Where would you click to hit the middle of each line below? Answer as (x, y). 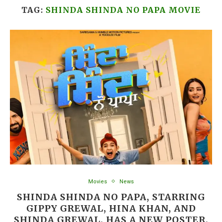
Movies (98, 181)
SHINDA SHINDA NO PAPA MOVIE (123, 10)
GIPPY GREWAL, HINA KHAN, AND (111, 208)
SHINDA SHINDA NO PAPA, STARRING (111, 197)
